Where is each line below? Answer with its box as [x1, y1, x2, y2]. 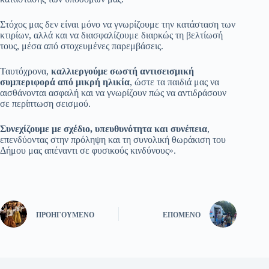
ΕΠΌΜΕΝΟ [163, 210, 201, 219]
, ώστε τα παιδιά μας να [130, 77, 219, 88]
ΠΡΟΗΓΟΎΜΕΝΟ [36, 210, 94, 219]
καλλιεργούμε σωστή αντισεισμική [51, 66, 194, 77]
